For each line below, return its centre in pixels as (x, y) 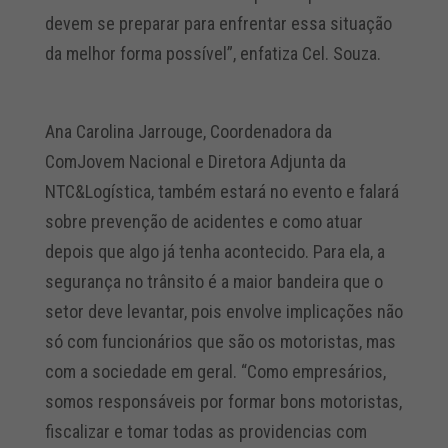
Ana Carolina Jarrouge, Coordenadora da (188, 131)
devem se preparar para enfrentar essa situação (218, 23)
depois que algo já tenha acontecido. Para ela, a (214, 251)
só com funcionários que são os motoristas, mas (220, 341)
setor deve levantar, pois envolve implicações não (223, 311)
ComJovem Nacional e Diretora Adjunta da (195, 161)
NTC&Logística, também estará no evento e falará (221, 191)
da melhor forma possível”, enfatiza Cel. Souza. (214, 53)
